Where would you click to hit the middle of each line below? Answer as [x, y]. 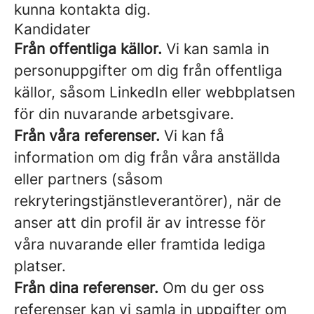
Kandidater [52, 29]
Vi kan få [192, 136]
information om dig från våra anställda [147, 157]
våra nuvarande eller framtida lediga [140, 244]
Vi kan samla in [216, 49]
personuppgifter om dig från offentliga [148, 70]
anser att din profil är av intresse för [140, 223]
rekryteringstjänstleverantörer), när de [148, 201]
